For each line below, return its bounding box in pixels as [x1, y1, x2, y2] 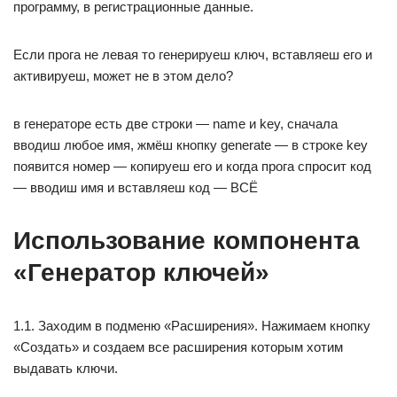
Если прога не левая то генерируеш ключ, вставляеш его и [13, 47, 372, 63]
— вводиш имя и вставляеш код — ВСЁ [13, 180, 258, 196]
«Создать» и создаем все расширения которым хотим [13, 339, 343, 355]
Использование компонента [13, 227, 360, 255]
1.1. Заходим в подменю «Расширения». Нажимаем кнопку [13, 318, 370, 334]
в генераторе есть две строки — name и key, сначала [13, 116, 338, 132]
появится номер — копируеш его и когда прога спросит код [13, 159, 371, 175]
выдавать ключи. [13, 361, 118, 377]
